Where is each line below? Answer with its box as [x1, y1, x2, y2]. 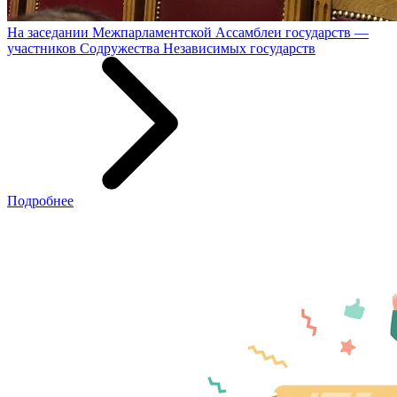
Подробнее [7, 192, 74, 208]
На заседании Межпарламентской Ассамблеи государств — [7, 24, 369, 40]
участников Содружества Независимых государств [7, 40, 315, 56]
